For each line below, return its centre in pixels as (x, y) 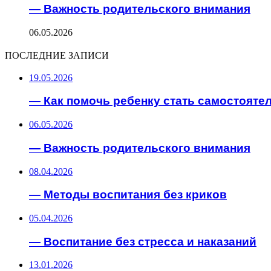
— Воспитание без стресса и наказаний (143, 241)
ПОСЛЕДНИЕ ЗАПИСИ (57, 55)
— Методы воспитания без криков (128, 195)
